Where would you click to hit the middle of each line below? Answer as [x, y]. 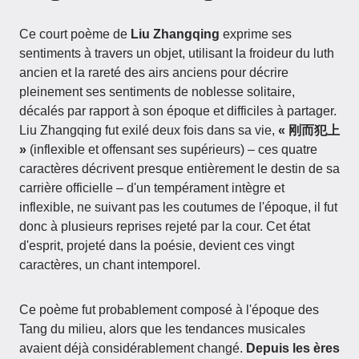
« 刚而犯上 [309, 130]
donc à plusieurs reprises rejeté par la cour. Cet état [165, 226]
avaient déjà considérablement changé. [133, 348]
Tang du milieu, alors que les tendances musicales [162, 329]
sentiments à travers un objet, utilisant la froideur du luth [177, 53]
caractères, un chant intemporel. [110, 265]
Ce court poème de [75, 34]
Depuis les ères [293, 348]
